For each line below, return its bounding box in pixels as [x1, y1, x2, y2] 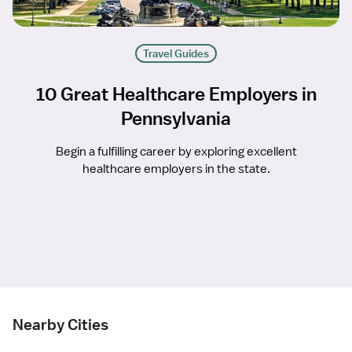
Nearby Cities [13, 315, 108, 335]
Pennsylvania [121, 107, 231, 130]
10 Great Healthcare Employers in [35, 82, 317, 105]
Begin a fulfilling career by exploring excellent [55, 144, 297, 160]
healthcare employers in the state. [82, 161, 270, 178]
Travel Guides [143, 46, 209, 61]
